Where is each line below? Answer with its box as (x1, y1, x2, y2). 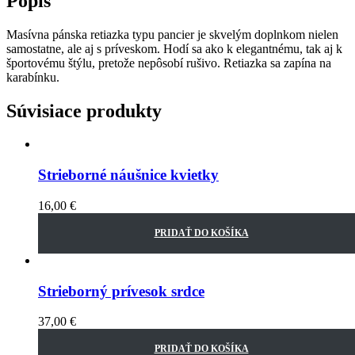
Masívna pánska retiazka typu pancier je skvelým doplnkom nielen (6, 27, 338, 41)
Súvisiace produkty (6, 100, 162, 121)
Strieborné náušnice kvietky (38, 166, 219, 184)
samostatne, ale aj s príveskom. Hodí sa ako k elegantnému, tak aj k (6, 41, 345, 55)
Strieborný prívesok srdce (38, 282, 204, 300)
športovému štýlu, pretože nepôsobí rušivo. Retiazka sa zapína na (6, 55, 331, 70)
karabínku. (6, 70, 59, 84)
